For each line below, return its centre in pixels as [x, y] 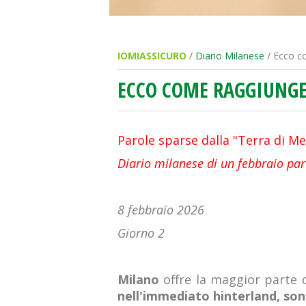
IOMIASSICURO [152, 56]
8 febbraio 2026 [161, 210]
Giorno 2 [141, 233]
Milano [141, 279]
